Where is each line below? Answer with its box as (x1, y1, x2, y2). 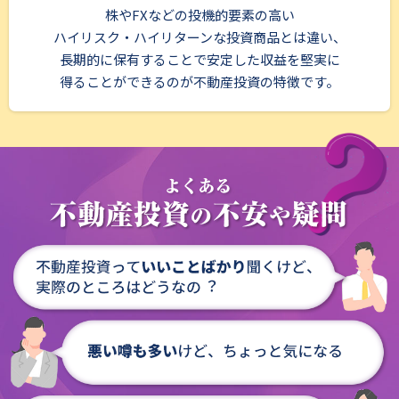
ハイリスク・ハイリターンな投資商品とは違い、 (53, 28, 346, 47)
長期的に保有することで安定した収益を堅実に (59, 50, 340, 69)
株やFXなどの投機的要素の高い (104, 5, 295, 25)
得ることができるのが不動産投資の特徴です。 (60, 72, 339, 92)
